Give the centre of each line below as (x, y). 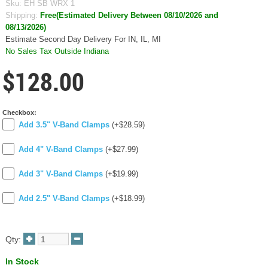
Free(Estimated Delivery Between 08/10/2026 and (129, 16)
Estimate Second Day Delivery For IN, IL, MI (83, 40)
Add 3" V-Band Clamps (61, 174)
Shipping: (22, 16)
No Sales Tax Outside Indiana (57, 52)
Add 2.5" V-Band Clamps (64, 199)
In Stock (22, 262)
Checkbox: (19, 113)
